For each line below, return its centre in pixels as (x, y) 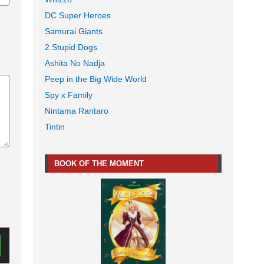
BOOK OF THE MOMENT (99, 164)
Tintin (55, 127)
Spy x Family (69, 95)
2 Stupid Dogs (71, 47)
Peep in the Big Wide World (96, 79)
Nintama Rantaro (77, 111)
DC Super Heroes (78, 16)
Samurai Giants (74, 32)
